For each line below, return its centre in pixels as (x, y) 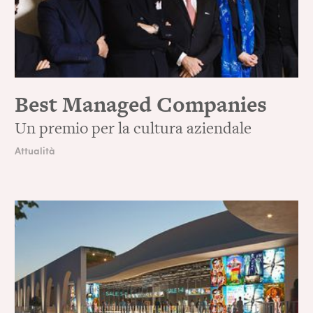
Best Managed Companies (141, 104)
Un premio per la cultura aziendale (133, 128)
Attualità (35, 150)
